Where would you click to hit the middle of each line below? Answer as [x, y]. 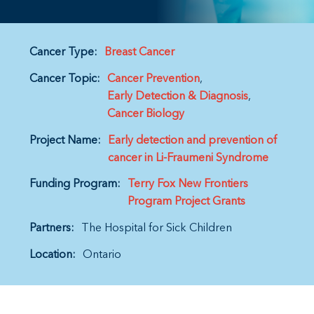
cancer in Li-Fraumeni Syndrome [188, 158]
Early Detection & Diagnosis [178, 96]
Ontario [102, 255]
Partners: [52, 229]
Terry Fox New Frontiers [188, 185]
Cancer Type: [63, 53]
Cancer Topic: [65, 79]
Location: [53, 255]
